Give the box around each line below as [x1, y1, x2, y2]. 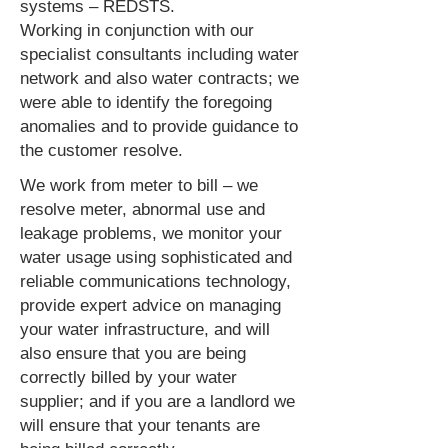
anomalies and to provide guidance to [20, 117, 298, 136]
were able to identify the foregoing [20, 93, 272, 112]
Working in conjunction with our [20, 21, 254, 40]
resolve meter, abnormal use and [20, 200, 265, 219]
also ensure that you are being [20, 344, 246, 363]
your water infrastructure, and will [20, 320, 270, 339]
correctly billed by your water [20, 368, 237, 387]
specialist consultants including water [20, 45, 299, 64]
